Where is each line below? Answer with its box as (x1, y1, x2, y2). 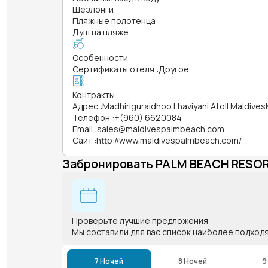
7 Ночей (95, 255, 124, 266)
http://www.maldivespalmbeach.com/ (96, 134, 242, 146)
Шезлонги (72, 3, 114, 15)
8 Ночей (178, 255, 208, 266)
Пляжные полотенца (72, 14, 156, 26)
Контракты (72, 89, 115, 100)
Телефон (72, 111, 110, 123)
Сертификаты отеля (72, 63, 154, 75)
